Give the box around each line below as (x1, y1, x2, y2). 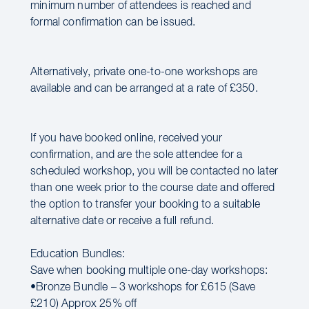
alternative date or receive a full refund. (30, 216, 214, 227)
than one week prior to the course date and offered (30, 183, 275, 194)
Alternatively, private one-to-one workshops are (30, 67, 258, 78)
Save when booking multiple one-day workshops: (30, 266, 268, 277)
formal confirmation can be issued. (30, 17, 196, 28)
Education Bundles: (30, 249, 125, 260)
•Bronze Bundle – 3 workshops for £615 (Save (30, 282, 255, 293)
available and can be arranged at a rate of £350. (30, 83, 258, 94)
